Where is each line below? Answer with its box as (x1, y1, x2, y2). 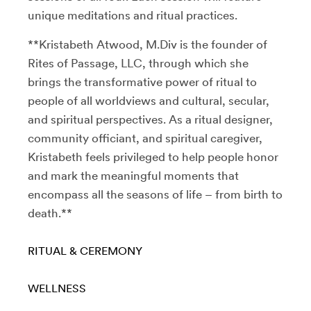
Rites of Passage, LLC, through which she (28, 56, 249, 70)
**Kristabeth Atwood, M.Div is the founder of (28, 37, 267, 51)
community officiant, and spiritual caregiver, (28, 131, 262, 145)
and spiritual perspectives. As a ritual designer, (28, 112, 273, 126)
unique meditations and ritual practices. (28, 8, 237, 22)
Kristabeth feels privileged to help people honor (28, 149, 278, 164)
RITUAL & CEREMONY (28, 244, 142, 258)
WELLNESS (28, 281, 86, 295)
